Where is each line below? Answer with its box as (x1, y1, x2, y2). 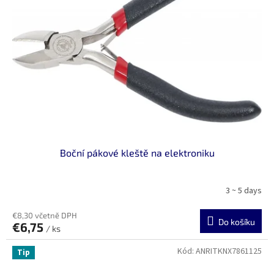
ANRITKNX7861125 (196, 245, 262, 257)
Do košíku (218, 216, 255, 227)
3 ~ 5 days (226, 185, 262, 198)
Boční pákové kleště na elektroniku (59, 146, 215, 158)
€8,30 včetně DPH (12, 210, 77, 220)
